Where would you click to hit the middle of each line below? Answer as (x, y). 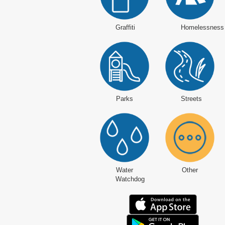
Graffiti (125, 28)
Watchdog (130, 179)
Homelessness (202, 28)
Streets (191, 99)
